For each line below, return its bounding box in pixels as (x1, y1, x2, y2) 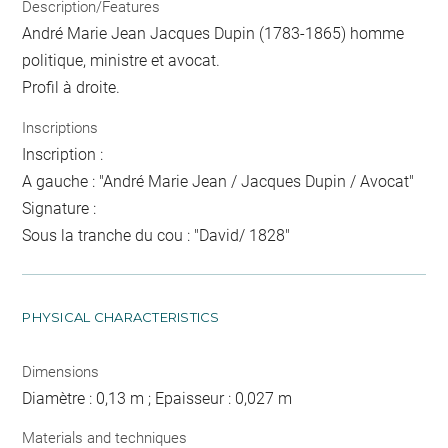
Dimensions (22, 362, 100, 381)
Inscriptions (22, 118, 99, 137)
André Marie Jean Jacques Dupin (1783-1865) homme (22, 24, 405, 44)
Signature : (22, 198, 97, 218)
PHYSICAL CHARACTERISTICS (22, 308, 220, 325)
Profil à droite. (22, 78, 121, 98)
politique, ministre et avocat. (22, 51, 221, 71)
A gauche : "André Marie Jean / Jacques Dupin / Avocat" (22, 171, 415, 191)
